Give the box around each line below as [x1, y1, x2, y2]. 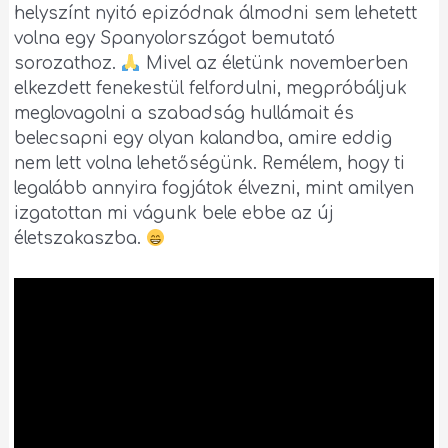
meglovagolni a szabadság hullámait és [14, 103, 355, 123]
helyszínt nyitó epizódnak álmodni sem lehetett [14, 3, 418, 23]
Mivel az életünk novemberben [140, 53, 408, 73]
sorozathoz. [14, 53, 122, 73]
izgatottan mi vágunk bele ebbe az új [14, 203, 335, 223]
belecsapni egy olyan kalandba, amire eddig [14, 128, 393, 148]
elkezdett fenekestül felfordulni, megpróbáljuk [14, 78, 408, 98]
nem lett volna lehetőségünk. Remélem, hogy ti [14, 153, 406, 173]
